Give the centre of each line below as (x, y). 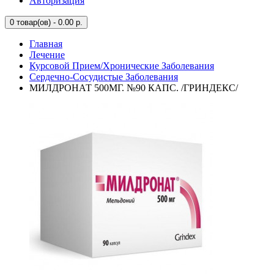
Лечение (47, 55)
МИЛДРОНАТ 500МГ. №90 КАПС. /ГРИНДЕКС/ (134, 88)
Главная (46, 44)
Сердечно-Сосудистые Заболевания (104, 77)
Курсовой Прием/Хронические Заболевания (122, 66)
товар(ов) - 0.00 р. (48, 22)
